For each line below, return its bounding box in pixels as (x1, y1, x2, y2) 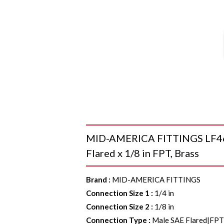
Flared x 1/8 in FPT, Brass (86, 147, 199, 159)
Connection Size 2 (86, 202, 150, 211)
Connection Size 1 (86, 188, 150, 197)
